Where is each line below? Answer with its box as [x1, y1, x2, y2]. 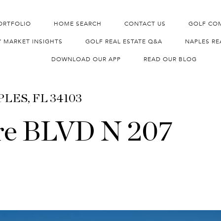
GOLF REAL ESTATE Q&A [85, 38, 162, 45]
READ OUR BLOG [144, 56, 197, 63]
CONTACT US [124, 20, 166, 27]
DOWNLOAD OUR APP [51, 56, 121, 63]
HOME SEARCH [53, 20, 102, 27]
